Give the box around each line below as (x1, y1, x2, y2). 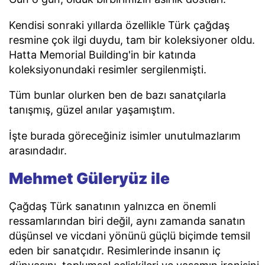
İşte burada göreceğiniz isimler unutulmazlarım (9, 130, 241, 143)
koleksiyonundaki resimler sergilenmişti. (9, 63, 206, 76)
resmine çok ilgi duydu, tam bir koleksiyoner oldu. (9, 33, 255, 46)
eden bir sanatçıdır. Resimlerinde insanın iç (9, 244, 221, 257)
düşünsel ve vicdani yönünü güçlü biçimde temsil (9, 229, 250, 242)
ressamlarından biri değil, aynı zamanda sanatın (9, 214, 245, 227)
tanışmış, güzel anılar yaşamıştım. (9, 104, 175, 117)
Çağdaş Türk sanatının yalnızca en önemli (9, 199, 216, 212)
